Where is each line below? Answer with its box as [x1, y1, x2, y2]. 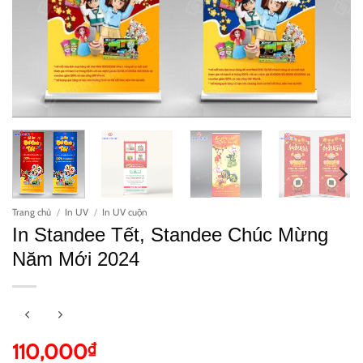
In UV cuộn [102, 207, 148, 219]
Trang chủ [12, 207, 51, 219]
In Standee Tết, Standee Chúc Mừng [12, 224, 328, 246]
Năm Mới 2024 [12, 249, 139, 271]
